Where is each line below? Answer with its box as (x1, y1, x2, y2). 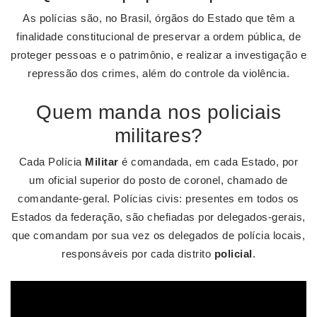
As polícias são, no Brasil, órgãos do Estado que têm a (23, 12, 294, 24)
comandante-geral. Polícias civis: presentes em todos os (18, 192, 299, 204)
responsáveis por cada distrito (62, 248, 214, 260)
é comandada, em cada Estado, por (118, 156, 299, 168)
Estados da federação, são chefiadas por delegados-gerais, (11, 211, 306, 223)
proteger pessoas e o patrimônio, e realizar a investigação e (11, 49, 306, 61)
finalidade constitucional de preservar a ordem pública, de (16, 30, 301, 42)
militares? (114, 125, 203, 146)
